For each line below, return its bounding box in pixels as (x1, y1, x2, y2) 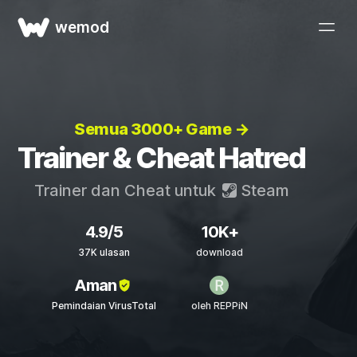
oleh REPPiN (190, 300, 248, 312)
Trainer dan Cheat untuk (33, 181, 220, 200)
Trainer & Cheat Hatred (18, 140, 305, 175)
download (195, 246, 243, 258)
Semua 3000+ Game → (74, 120, 249, 139)
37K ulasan (77, 246, 130, 258)
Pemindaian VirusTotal (51, 300, 156, 312)
